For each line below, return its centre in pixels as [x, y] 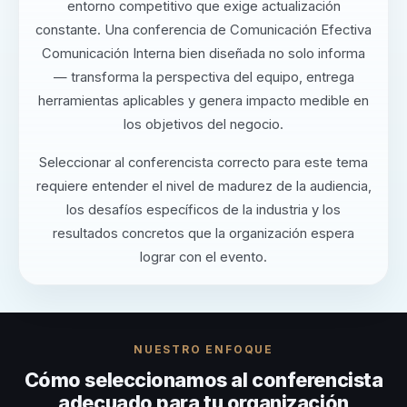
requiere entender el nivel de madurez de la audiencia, [203, 187]
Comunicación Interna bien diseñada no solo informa [203, 54]
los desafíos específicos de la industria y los [203, 210]
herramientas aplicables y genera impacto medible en [203, 101]
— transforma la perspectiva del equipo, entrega [203, 78]
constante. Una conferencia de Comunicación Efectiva [203, 30]
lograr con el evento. [203, 258]
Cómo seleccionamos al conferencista [203, 380]
